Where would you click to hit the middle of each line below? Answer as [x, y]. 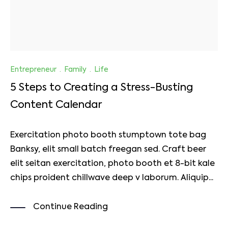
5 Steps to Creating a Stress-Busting [102, 88]
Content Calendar [56, 105]
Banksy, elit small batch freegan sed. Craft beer [108, 149]
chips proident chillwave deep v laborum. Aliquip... [112, 178]
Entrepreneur [33, 69]
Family [75, 69]
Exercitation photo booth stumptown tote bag [108, 135]
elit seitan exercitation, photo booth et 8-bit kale [112, 164]
